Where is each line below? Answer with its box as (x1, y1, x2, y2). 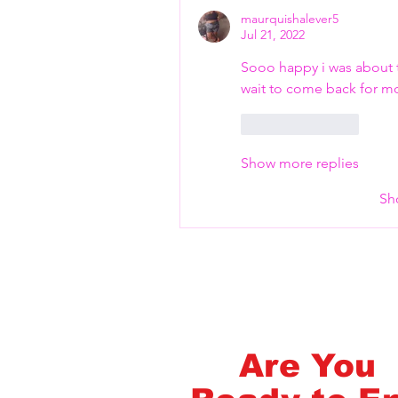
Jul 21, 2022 (241, 26, 305, 43)
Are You (238, 346, 377, 384)
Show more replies (241, 154, 359, 171)
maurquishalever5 (241, 10, 338, 27)
